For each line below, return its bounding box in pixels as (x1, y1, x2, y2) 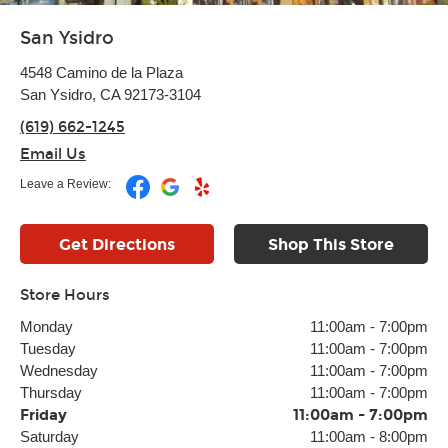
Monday (20, 318, 73, 335)
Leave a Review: (20, 177, 111, 191)
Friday (20, 406, 67, 424)
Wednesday (20, 362, 98, 379)
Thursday (20, 384, 82, 401)
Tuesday (20, 340, 76, 357)
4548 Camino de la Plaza (20, 64, 183, 81)
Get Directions (59, 235, 175, 254)
